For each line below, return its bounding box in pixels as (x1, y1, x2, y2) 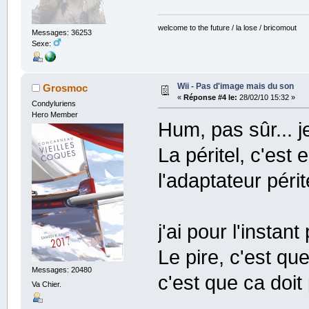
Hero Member (31, 110, 78, 119)
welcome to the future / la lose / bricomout (158, 23, 297, 32)
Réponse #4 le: (183, 92, 237, 101)
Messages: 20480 (31, 265, 92, 274)
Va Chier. (31, 280, 61, 289)
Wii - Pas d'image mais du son (177, 81, 294, 91)
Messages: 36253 (31, 28, 92, 37)
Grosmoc (43, 81, 88, 94)
